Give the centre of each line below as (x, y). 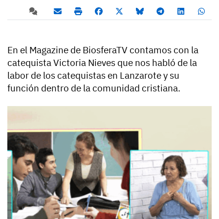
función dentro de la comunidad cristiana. (94, 88)
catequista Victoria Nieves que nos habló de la (102, 63)
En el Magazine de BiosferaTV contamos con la (103, 50)
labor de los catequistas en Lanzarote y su (93, 76)
